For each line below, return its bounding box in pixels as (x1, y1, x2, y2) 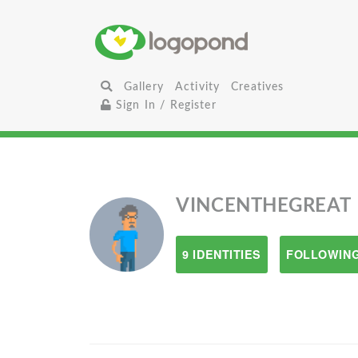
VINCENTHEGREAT (176, 197, 352, 216)
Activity (174, 81, 221, 93)
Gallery (123, 81, 164, 93)
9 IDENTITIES (182, 246, 262, 262)
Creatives (231, 81, 284, 93)
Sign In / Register (111, 99, 217, 111)
